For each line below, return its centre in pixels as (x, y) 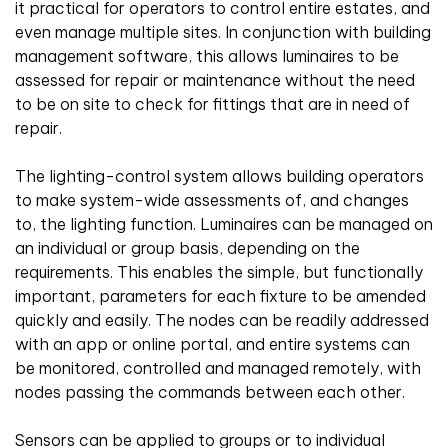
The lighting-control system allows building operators (219, 175)
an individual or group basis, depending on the (187, 247)
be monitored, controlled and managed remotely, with (218, 367)
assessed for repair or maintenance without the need (215, 79)
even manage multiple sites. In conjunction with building (223, 31)
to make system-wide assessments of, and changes (212, 199)
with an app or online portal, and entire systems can (212, 343)
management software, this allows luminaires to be (207, 55)
